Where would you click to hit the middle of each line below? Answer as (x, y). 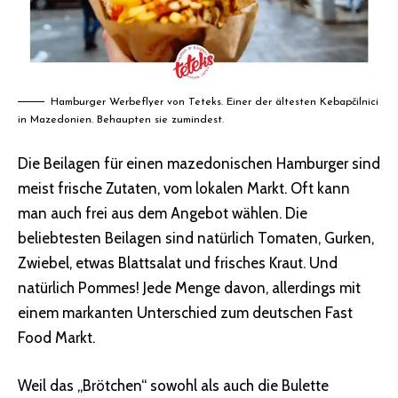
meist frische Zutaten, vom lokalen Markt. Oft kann (184, 189)
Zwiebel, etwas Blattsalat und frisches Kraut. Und (178, 263)
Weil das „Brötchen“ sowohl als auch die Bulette (173, 385)
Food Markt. (56, 338)
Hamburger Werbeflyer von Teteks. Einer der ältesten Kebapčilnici (215, 102)
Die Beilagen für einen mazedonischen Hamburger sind (199, 164)
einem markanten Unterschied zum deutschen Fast (185, 313)
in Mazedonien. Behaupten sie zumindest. (121, 119)
